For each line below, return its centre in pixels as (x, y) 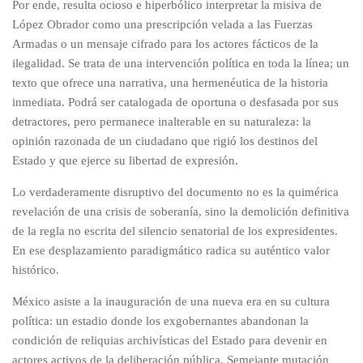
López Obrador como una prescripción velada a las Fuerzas (162, 24)
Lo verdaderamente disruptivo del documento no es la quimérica (175, 192)
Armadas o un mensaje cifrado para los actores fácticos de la (165, 43)
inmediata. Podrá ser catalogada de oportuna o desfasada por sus (175, 102)
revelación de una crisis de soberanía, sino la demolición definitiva (181, 211)
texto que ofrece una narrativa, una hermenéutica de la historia (170, 82)
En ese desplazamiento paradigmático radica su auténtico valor (171, 250)
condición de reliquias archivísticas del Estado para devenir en (170, 340)
